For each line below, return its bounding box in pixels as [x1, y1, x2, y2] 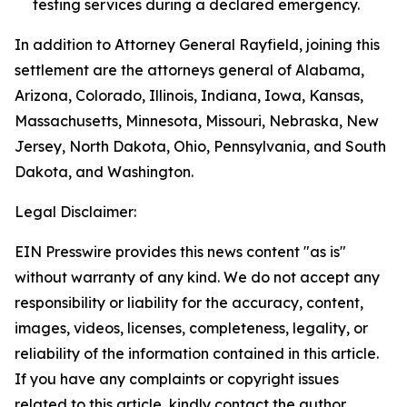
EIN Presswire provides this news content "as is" [15, 243, 346, 261]
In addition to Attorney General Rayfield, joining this [15, 35, 380, 54]
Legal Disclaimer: [15, 203, 136, 221]
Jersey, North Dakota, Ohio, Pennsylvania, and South [15, 137, 386, 155]
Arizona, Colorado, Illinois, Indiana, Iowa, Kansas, [15, 86, 363, 104]
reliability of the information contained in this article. [15, 344, 379, 362]
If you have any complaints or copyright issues [15, 370, 339, 388]
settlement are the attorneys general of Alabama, [15, 61, 364, 79]
